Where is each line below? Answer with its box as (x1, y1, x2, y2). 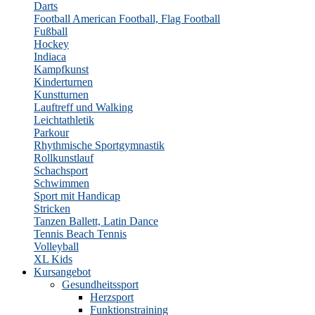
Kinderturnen (34, 76, 93, 88)
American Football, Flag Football (72, 13, 220, 25)
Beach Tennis (66, 228, 127, 240)
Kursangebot (34, 266, 91, 278)
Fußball (34, 25, 67, 37)
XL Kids (34, 253, 72, 265)
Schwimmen (34, 177, 89, 189)
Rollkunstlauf (34, 152, 94, 164)
